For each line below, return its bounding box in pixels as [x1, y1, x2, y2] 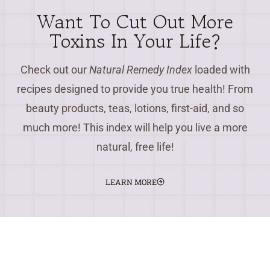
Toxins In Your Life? [49, 27, 221, 55]
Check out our [20, 63, 89, 76]
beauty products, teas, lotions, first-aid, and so [26, 101, 244, 115]
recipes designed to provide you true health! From [17, 82, 253, 95]
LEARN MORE [105, 177, 157, 187]
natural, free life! [96, 140, 174, 153]
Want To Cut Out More [37, 7, 233, 36]
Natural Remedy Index [89, 63, 192, 76]
